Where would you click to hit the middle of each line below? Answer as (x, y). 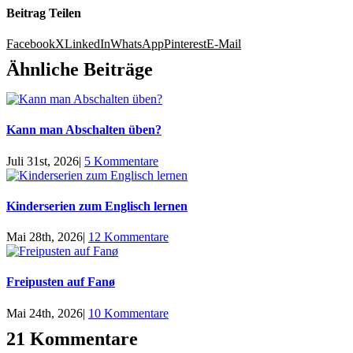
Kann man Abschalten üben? (84, 130)
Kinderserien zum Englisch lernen (97, 206)
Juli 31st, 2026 (43, 161)
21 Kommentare (72, 338)
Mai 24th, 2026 (45, 313)
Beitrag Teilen (44, 13)
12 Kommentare (128, 237)
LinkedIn (87, 43)
